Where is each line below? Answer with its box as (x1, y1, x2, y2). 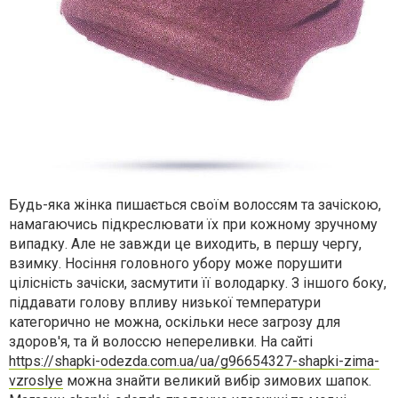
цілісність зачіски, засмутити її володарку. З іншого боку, (9, 275, 386, 291)
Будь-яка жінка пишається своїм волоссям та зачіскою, (9, 196, 381, 213)
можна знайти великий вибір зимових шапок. (63, 372, 371, 389)
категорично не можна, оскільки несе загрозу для (9, 314, 340, 330)
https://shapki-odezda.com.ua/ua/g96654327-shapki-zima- (9, 353, 379, 370)
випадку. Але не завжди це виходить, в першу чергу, (9, 235, 362, 252)
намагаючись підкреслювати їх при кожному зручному (9, 216, 378, 233)
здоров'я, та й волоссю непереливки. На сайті (9, 333, 313, 350)
